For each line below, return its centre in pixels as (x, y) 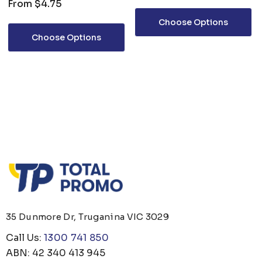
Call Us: (25, 238)
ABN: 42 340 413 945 (56, 253)
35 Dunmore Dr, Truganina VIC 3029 (87, 217)
